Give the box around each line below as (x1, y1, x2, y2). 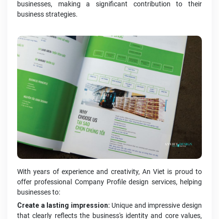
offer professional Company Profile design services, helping (17, 178, 202, 186)
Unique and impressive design (109, 201, 202, 210)
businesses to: (17, 188, 60, 197)
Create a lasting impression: (17, 201, 110, 210)
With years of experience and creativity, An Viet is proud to (17, 168, 202, 176)
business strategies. (17, 10, 78, 19)
